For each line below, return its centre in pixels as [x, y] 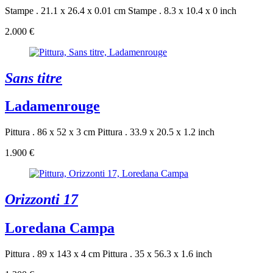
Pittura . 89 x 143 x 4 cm [52, 254]
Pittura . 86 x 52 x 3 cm [50, 132]
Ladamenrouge [52, 106]
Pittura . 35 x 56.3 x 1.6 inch [157, 254]
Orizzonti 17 [41, 200]
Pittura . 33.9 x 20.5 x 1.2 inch [156, 132]
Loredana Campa [60, 228]
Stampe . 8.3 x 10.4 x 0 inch [182, 10]
